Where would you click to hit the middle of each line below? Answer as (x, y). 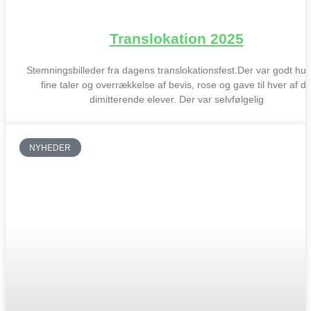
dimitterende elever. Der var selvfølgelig (176, 100)
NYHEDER (50, 148)
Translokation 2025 (176, 39)
